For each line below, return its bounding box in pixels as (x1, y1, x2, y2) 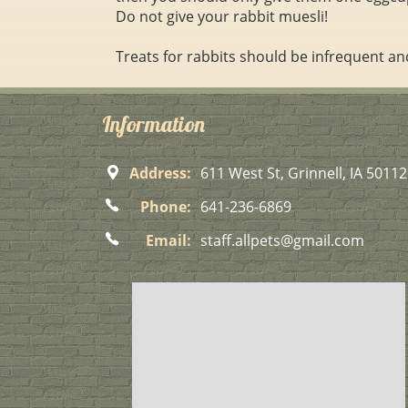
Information (102, 110, 205, 138)
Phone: (140, 197, 191, 217)
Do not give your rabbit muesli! (116, 6, 328, 26)
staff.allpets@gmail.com (200, 230, 364, 250)
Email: (146, 230, 191, 250)
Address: (129, 163, 191, 183)
